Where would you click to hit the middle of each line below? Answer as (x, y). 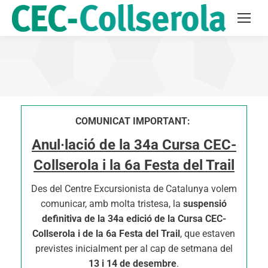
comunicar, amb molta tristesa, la (112, 204)
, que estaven (208, 234)
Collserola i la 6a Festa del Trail (134, 165)
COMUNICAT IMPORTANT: (133, 121)
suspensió (205, 204)
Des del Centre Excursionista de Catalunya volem (134, 189)
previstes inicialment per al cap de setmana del (134, 249)
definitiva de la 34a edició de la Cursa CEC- (134, 219)
